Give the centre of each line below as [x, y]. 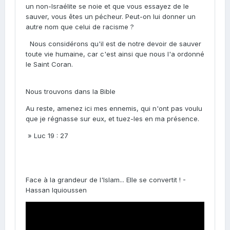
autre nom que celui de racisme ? [80, 27]
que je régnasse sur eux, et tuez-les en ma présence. [112, 119]
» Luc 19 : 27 [47, 136]
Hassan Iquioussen [56, 190]
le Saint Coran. [49, 64]
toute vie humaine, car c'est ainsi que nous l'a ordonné [115, 54]
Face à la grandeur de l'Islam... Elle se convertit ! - [106, 180]
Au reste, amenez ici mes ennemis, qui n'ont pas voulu [114, 108]
